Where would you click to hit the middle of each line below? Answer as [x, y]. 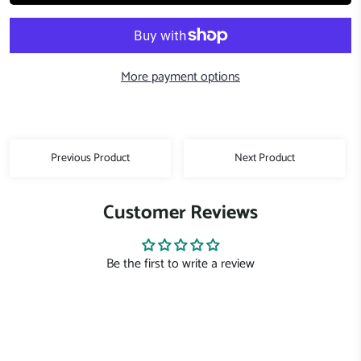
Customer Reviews [180, 213]
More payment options [180, 77]
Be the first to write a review [180, 263]
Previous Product [90, 158]
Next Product [264, 158]
